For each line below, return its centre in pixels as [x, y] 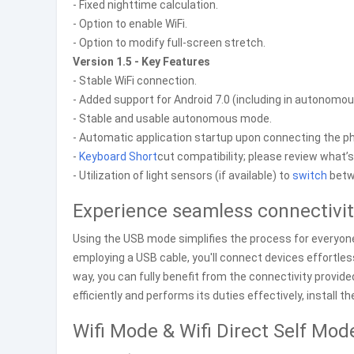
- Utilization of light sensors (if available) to [183, 175]
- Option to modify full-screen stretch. [169, 43]
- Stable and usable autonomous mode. [172, 119]
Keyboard [103, 156]
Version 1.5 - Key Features [141, 62]
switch [310, 175]
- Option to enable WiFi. [130, 24]
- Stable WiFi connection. [135, 81]
